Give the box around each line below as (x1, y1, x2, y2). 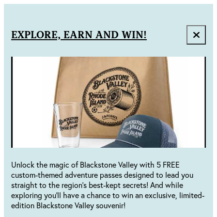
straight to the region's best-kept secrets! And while (11, 180, 183, 190)
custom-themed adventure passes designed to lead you (11, 170, 193, 180)
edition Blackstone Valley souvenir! (11, 200, 125, 211)
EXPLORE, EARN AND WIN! (11, 29, 147, 42)
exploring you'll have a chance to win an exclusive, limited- (11, 190, 204, 201)
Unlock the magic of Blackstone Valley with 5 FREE (11, 159, 180, 170)
